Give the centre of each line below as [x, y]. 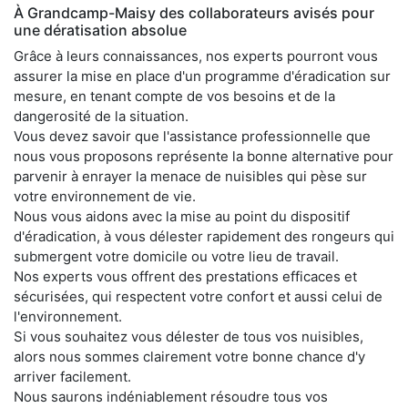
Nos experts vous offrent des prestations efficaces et [185, 276]
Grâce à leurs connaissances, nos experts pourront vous [196, 56]
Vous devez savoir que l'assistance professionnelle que [192, 136]
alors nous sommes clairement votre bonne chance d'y [189, 356]
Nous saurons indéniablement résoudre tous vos [171, 396]
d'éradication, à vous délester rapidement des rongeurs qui [204, 236]
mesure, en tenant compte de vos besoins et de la [174, 96]
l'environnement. [68, 316]
